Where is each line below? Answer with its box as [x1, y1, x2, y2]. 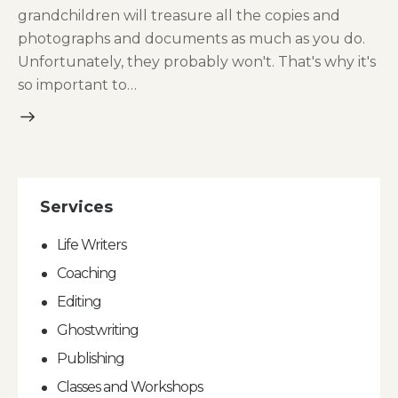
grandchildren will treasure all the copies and [18, 7, 340, 25]
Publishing [57, 350, 125, 368]
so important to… [18, 76, 137, 94]
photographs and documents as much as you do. [18, 30, 365, 48]
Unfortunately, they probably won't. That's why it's [18, 53, 376, 71]
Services [40, 197, 113, 218]
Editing [57, 293, 102, 311]
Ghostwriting [57, 322, 139, 339]
